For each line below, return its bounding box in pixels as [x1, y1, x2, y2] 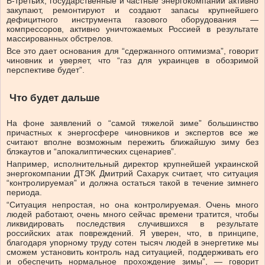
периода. [7, 188, 42, 198]
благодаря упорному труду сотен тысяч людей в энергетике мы [7, 238, 258, 248]
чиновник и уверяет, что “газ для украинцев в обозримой [7, 56, 258, 66]
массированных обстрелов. [7, 34, 113, 44]
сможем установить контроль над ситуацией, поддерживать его [7, 247, 258, 257]
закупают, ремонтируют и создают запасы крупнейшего [7, 5, 258, 15]
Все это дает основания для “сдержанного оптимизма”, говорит [7, 46, 258, 56]
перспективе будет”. [7, 65, 85, 75]
